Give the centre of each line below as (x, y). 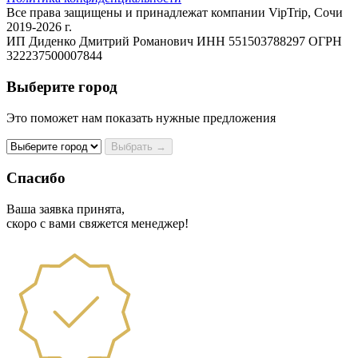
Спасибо (36, 178)
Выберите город (62, 87)
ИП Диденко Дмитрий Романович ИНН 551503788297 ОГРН (174, 42)
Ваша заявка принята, (66, 209)
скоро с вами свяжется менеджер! (97, 224)
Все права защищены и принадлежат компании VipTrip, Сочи (175, 13)
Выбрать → (139, 146)
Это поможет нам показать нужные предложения (141, 117)
